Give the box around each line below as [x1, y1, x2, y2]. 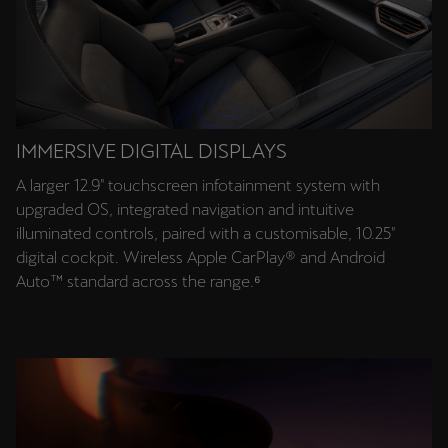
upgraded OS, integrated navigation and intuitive [16, 200, 354, 220]
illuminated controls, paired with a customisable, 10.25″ [16, 224, 395, 244]
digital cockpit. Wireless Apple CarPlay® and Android [16, 248, 385, 268]
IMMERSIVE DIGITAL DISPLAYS [16, 139, 287, 163]
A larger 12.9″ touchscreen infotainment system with [16, 176, 380, 196]
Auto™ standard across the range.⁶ [16, 272, 261, 292]
